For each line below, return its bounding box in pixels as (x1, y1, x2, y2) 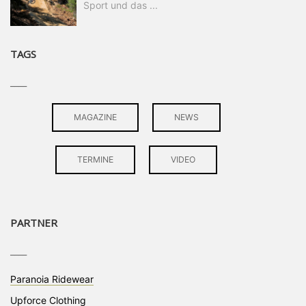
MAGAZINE (73, 112, 117, 123)
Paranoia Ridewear (10, 273, 94, 286)
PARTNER (10, 216, 57, 230)
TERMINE (76, 154, 113, 165)
